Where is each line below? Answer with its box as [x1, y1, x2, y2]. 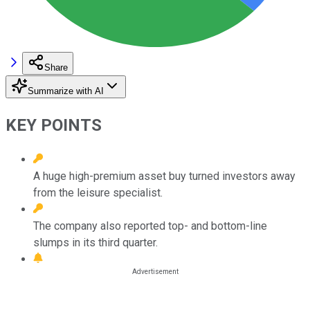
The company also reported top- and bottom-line [33, 219, 267, 232]
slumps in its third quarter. [33, 235, 158, 249]
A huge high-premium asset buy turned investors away [33, 169, 295, 183]
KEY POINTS [6, 115, 102, 135]
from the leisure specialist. [33, 185, 163, 199]
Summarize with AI [28, 85, 104, 96]
